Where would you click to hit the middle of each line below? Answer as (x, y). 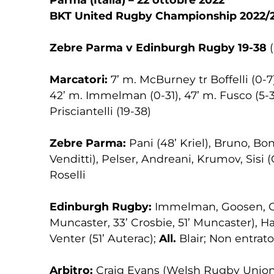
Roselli (67, 175)
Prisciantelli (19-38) (100, 111)
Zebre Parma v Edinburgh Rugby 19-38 (159, 47)
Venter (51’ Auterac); (102, 238)
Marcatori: (78, 79)
